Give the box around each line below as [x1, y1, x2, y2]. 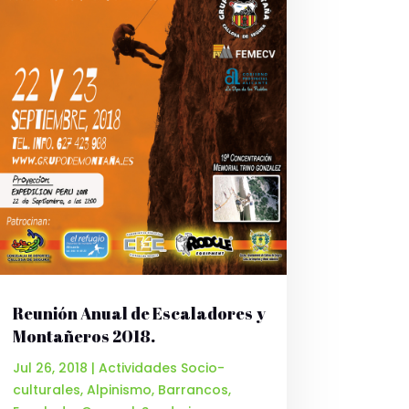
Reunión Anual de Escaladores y [12, 301, 266, 324]
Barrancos [157, 380, 228, 399]
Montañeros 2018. [12, 324, 155, 347]
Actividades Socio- [98, 358, 225, 377]
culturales [12, 380, 80, 399]
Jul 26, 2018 [12, 358, 88, 377]
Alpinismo [86, 380, 152, 399]
